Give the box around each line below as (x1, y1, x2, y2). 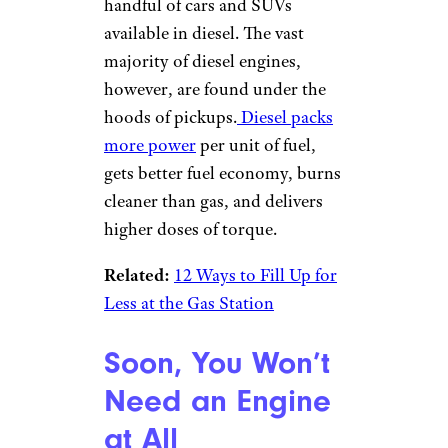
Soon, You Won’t (104, 344, 330, 381)
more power (104, 134, 196, 157)
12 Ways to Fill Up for (174, 264, 337, 287)
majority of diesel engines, (104, 50, 301, 73)
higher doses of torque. (104, 218, 277, 241)
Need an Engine (104, 382, 331, 419)
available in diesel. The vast (104, 22, 304, 45)
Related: (104, 264, 170, 287)
